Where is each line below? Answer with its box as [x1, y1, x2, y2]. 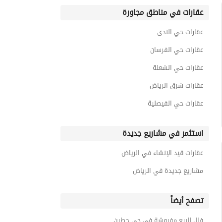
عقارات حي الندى [157, 25, 203, 39]
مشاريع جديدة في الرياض [133, 164, 203, 177]
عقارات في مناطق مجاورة [122, 5, 203, 20]
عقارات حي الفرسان [150, 43, 203, 56]
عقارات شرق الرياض [150, 79, 203, 92]
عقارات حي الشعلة [153, 61, 203, 74]
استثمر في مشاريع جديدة [122, 126, 203, 141]
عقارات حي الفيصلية [148, 97, 203, 110]
